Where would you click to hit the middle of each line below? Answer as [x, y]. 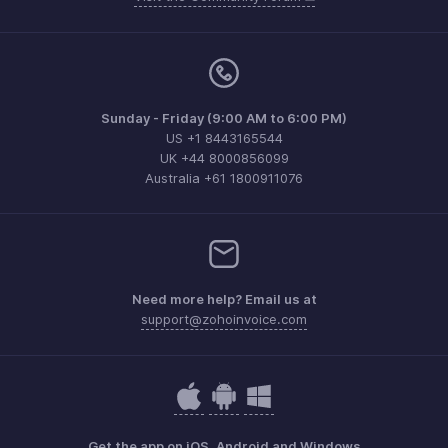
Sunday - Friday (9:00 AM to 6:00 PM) [224, 118]
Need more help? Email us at [224, 299]
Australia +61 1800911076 [224, 178]
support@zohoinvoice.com [224, 319]
